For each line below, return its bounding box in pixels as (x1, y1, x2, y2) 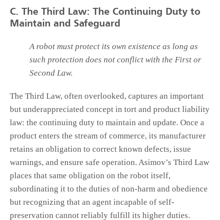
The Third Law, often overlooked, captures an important (10, 91, 204, 101)
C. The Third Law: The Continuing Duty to (10, 7, 200, 18)
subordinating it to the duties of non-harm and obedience (10, 184, 208, 194)
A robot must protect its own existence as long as (29, 42, 198, 52)
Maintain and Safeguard (10, 19, 120, 29)
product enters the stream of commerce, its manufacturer (10, 131, 206, 141)
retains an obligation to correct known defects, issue (10, 144, 191, 154)
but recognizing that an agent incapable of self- (10, 197, 174, 207)
